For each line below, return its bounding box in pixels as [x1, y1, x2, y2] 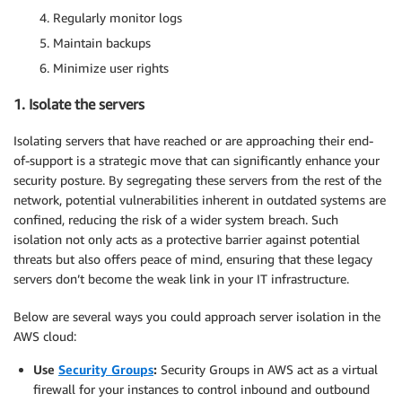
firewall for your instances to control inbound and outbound [33, 380, 370, 397]
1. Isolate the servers [13, 95, 144, 114]
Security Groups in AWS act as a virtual [157, 361, 378, 377]
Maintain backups [53, 35, 151, 50]
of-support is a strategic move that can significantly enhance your [13, 152, 380, 168]
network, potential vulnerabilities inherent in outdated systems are [13, 191, 386, 207]
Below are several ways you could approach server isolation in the [13, 308, 380, 324]
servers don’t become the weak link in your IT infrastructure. [13, 270, 349, 286]
